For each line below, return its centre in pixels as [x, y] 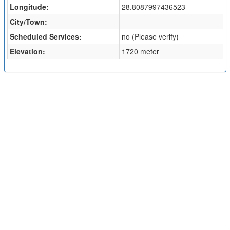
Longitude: [29, 7]
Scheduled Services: [45, 36]
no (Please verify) [150, 36]
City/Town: [28, 22]
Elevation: [27, 51]
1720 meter [140, 51]
